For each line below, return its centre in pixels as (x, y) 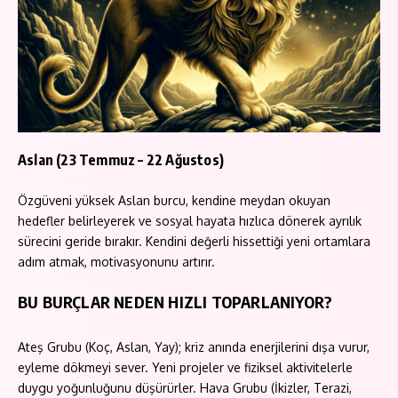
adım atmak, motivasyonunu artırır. (116, 261)
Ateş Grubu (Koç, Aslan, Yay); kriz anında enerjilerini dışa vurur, (194, 346)
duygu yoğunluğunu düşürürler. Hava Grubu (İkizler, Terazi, (185, 387)
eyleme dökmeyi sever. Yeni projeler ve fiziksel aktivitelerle (185, 367)
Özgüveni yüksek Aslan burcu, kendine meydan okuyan (174, 200)
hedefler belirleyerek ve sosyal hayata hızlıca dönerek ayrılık (190, 220)
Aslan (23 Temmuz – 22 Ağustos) (121, 159)
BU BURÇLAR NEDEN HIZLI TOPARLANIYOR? (175, 301)
